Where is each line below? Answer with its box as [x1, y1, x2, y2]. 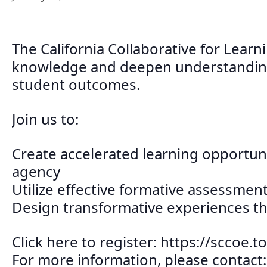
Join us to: [12, 109, 79, 129]
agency [12, 162, 60, 181]
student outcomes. [12, 74, 140, 94]
